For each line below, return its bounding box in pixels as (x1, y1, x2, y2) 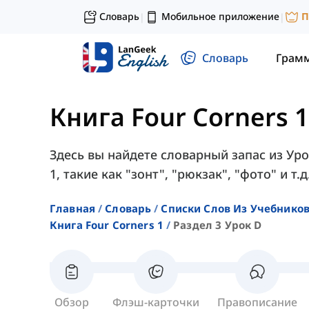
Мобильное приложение (161, 10, 279, 23)
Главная (50, 201, 96, 216)
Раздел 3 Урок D (173, 218, 262, 232)
